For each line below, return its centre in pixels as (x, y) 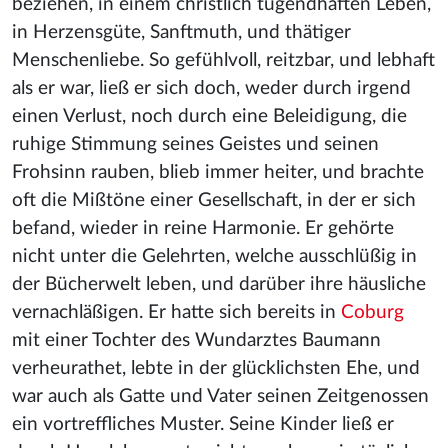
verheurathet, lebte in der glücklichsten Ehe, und (216, 368)
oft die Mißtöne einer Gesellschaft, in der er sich (214, 200)
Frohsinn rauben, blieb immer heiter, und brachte (218, 172)
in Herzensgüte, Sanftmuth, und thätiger (181, 32)
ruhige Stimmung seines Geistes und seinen (195, 144)
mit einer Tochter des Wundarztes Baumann (196, 340)
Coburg (372, 312)
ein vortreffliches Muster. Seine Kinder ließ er (203, 424)
